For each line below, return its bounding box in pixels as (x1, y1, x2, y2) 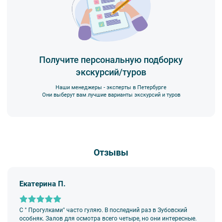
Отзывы (94, 147, 128, 158)
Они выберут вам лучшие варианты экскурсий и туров (42, 92, 180, 99)
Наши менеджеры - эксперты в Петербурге (55, 84, 166, 91)
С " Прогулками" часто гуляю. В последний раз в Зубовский (19, 207, 188, 214)
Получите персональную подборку (39, 55, 183, 65)
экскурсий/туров (76, 67, 146, 78)
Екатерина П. (19, 179, 66, 189)
